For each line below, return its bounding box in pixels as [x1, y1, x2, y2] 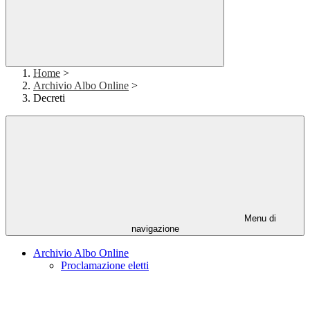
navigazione [131, 224, 179, 234]
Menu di [241, 213, 276, 224]
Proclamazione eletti [61, 259, 149, 271]
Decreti [33, 92, 65, 104]
